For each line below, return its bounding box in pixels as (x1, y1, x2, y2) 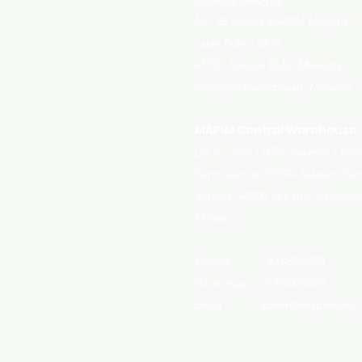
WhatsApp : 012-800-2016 (195, 276, 326, 290)
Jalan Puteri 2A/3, (195, 36, 284, 50)
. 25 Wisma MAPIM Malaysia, (210, 14, 352, 28)
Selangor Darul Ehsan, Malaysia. (195, 79, 354, 94)
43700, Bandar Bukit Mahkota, (195, 57, 345, 72)
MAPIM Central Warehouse (195, 122, 357, 138)
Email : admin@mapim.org (195, 297, 356, 312)
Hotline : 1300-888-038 (195, 254, 325, 268)
